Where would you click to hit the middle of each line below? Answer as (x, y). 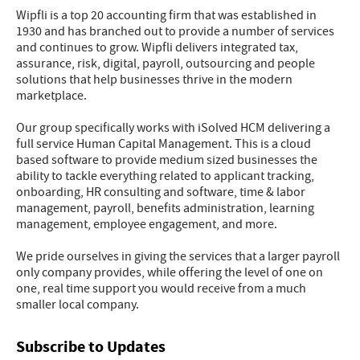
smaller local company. (78, 304)
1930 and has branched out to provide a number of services (175, 31)
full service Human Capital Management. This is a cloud (164, 143)
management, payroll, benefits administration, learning (165, 208)
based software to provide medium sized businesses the (167, 160)
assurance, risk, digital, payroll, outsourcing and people (166, 63)
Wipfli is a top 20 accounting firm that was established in (166, 15)
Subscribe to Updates (91, 346)
